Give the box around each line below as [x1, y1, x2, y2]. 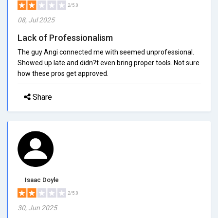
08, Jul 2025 [18, 16, 54, 24]
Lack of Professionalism [18, 32, 113, 43]
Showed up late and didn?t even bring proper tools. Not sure [18, 58, 200, 67]
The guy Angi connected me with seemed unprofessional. [18, 48, 194, 56]
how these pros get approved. [18, 69, 109, 77]
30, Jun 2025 [18, 203, 57, 212]
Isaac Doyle [25, 176, 59, 183]
